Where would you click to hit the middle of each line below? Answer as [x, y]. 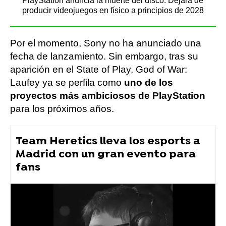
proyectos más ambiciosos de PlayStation [108, 96]
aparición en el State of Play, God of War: [99, 69]
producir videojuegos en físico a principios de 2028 [113, 10]
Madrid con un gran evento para [106, 155]
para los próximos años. [62, 109]
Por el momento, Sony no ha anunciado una [106, 43]
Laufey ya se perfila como [67, 82]
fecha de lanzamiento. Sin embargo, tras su [104, 56]
